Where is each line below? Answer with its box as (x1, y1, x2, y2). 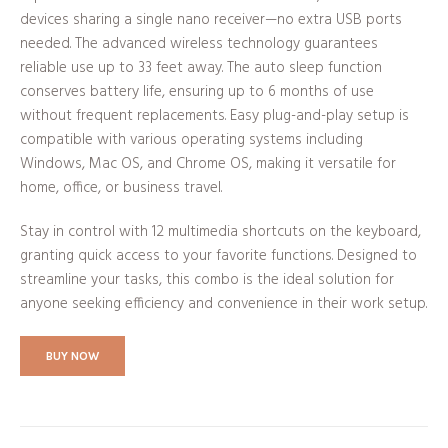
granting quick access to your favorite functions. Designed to (20, 244, 417, 269)
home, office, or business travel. (20, 176, 222, 201)
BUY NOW (46, 349, 99, 364)
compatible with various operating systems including (20, 128, 363, 153)
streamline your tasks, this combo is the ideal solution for (20, 268, 394, 293)
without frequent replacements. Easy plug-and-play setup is (20, 104, 409, 129)
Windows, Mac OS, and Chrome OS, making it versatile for (20, 152, 396, 177)
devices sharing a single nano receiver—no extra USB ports (20, 8, 402, 33)
